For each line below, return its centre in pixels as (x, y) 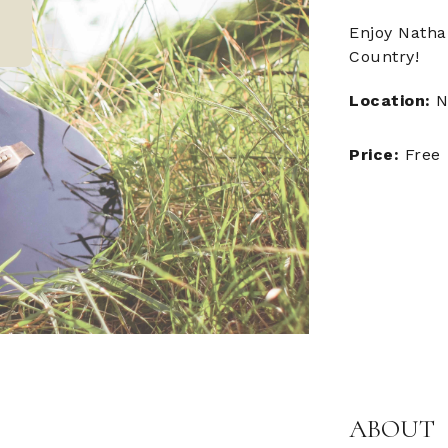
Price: (377, 154)
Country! (384, 56)
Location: (393, 100)
